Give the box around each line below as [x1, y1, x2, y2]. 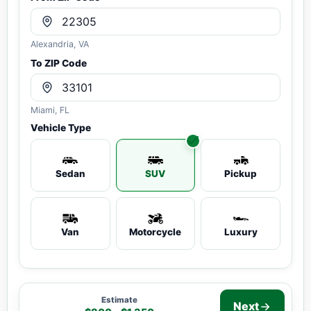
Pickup [224, 168, 258, 179]
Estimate [101, 294, 137, 305]
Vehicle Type [31, 122, 91, 133]
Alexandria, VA [31, 39, 89, 49]
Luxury [224, 226, 258, 237]
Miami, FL [31, 105, 69, 115]
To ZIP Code [31, 58, 87, 69]
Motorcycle [129, 226, 182, 237]
